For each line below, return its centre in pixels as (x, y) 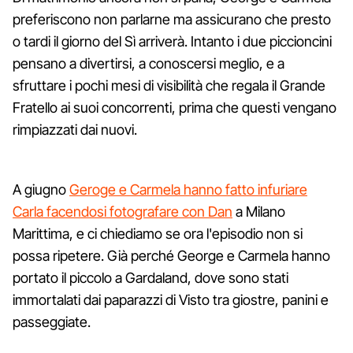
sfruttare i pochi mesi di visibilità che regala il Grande (169, 85)
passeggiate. (52, 321)
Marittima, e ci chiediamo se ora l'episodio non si (158, 233)
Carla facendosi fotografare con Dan (123, 211)
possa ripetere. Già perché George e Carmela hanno (171, 255)
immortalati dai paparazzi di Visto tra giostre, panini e (171, 299)
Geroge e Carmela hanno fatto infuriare (188, 189)
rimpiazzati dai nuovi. (75, 129)
